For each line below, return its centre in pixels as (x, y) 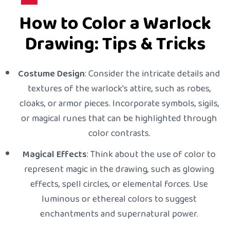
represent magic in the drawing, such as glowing (119, 170)
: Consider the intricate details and (152, 74)
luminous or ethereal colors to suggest (119, 199)
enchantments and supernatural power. (119, 214)
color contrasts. (119, 134)
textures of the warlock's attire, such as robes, (119, 89)
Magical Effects (55, 155)
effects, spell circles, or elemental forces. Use (119, 185)
